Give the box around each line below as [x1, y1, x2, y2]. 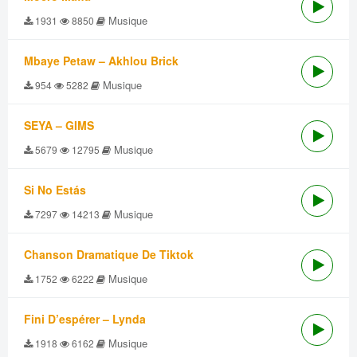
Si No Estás [24, 182, 86, 198]
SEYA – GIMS [24, 117, 94, 133]
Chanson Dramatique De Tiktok [24, 246, 194, 262]
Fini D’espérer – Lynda [24, 311, 146, 327]
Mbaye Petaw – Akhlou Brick [24, 53, 178, 69]
